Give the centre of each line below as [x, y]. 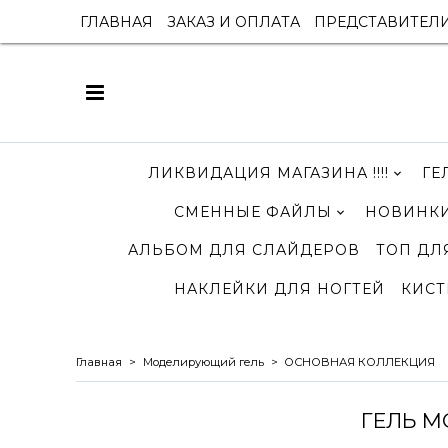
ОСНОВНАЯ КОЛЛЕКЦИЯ [359, 362]
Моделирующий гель [203, 362]
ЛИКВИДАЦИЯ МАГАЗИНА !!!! [268, 172]
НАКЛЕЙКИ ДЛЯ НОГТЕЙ [279, 289]
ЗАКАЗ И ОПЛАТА [233, 21]
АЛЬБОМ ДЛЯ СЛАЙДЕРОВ [244, 250]
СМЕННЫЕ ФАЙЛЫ [252, 211]
